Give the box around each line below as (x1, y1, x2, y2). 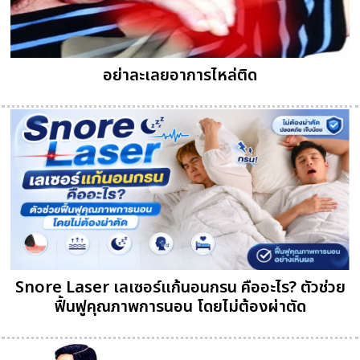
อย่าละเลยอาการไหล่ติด (103, 63, 257, 88)
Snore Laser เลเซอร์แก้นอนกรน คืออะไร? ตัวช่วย (14, 275, 346, 300)
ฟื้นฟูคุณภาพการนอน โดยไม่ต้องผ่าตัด (54, 294, 306, 319)
